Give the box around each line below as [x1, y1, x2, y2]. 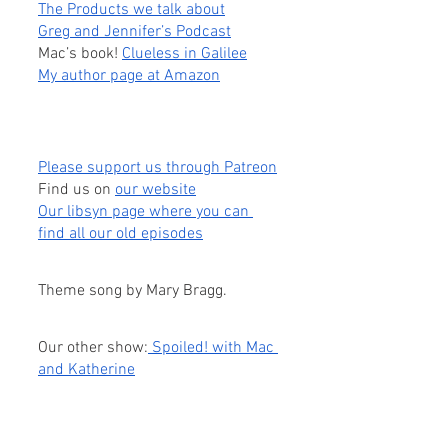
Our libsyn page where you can [38, 202, 253, 222]
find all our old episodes [38, 224, 203, 244]
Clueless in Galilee [122, 44, 247, 64]
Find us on [38, 180, 111, 200]
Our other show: [38, 338, 148, 358]
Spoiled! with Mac [148, 338, 278, 358]
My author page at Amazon [38, 66, 220, 86]
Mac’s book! [38, 44, 122, 64]
